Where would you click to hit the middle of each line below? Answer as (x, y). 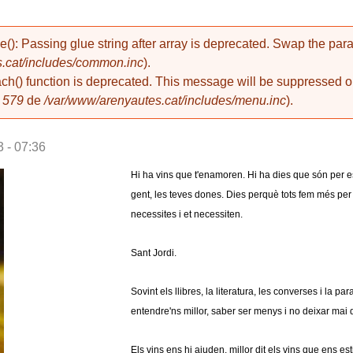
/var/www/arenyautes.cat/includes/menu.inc (165, 100)
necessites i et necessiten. (186, 214)
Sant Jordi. (153, 253)
